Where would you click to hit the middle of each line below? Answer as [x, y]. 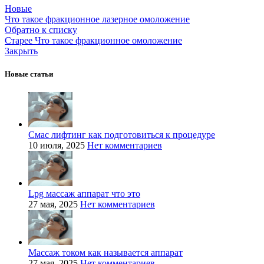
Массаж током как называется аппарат [105, 252]
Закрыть [21, 51]
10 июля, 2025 [57, 145]
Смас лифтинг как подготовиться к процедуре [122, 134]
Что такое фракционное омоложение [108, 40]
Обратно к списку [41, 29]
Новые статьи [29, 74]
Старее [19, 40]
